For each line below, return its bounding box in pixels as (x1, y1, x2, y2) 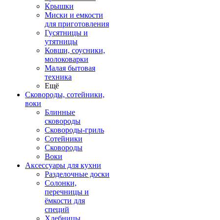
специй (45, 205, 69, 214)
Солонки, (45, 179, 77, 187)
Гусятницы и (45, 28, 88, 37)
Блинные (45, 108, 75, 116)
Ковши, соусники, (45, 46, 105, 55)
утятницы (45, 37, 78, 46)
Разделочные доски (45, 170, 110, 178)
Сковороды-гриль (45, 126, 104, 134)
